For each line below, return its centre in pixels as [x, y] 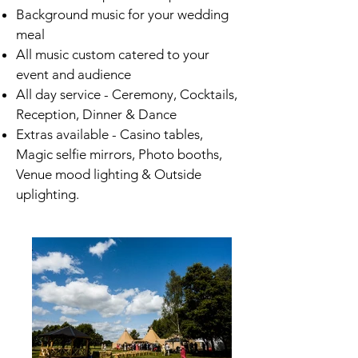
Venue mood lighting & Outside [109, 174]
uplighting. [48, 194]
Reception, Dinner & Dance [96, 114]
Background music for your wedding [122, 14]
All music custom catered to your [113, 54]
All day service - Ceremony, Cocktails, [127, 94]
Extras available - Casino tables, [109, 134]
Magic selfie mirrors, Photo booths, [119, 154]
